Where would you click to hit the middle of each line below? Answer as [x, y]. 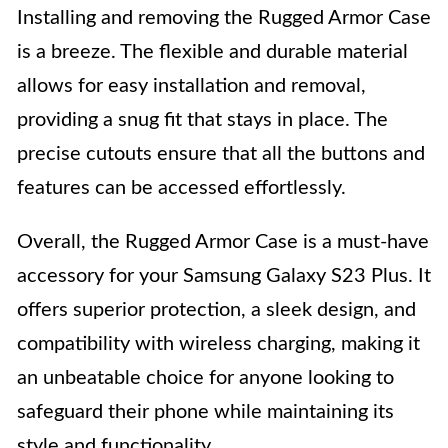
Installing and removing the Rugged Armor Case [224, 17]
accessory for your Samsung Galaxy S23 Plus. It [224, 275]
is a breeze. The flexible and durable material [212, 51]
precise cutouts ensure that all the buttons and [221, 153]
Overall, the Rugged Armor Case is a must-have [223, 241]
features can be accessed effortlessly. [181, 187]
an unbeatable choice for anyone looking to [205, 377]
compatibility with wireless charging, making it [218, 343]
